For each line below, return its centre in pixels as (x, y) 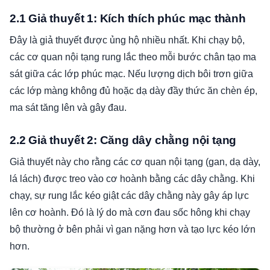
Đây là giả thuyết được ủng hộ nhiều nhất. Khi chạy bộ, (127, 40)
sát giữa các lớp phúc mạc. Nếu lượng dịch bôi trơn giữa (131, 74)
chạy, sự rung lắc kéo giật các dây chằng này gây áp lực (129, 196)
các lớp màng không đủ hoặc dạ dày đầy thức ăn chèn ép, (133, 91)
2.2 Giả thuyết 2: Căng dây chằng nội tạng (123, 140)
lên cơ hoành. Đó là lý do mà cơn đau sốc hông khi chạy (130, 213)
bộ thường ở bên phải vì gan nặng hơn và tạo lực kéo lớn (133, 230)
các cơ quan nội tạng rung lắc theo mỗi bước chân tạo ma (133, 57)
